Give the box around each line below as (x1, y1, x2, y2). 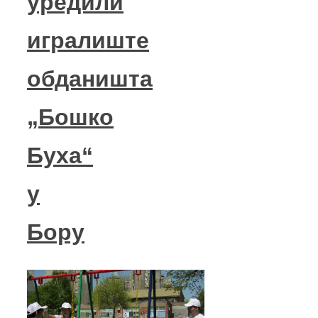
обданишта (27, 65, 153, 92)
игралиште (27, 27, 149, 53)
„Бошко (27, 104, 114, 130)
